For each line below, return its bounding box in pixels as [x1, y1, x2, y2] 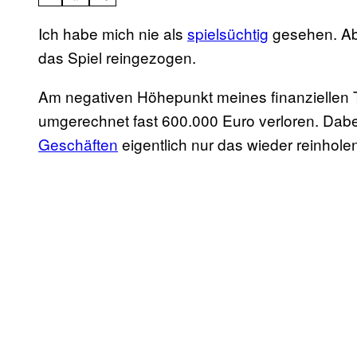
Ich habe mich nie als [38, 22, 187, 45]
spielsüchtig [187, 22, 269, 45]
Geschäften [38, 133, 118, 155]
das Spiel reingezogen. [38, 46, 196, 69]
